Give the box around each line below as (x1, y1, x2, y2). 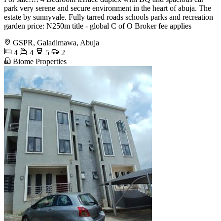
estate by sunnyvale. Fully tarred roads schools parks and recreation (4, 12, 213, 21)
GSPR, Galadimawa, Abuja (13, 38, 99, 47)
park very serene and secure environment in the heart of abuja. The (4, 3, 211, 12)
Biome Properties (11, 57, 67, 66)
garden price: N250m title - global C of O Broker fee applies (4, 21, 191, 30)
